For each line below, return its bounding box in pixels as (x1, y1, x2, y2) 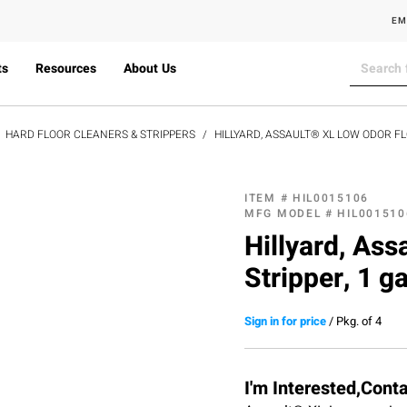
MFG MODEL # (244, 204, 338, 222)
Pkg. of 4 (336, 312, 382, 330)
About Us (123, 59, 176, 78)
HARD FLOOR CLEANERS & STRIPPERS (5, 125, 195, 143)
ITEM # (244, 189, 293, 206)
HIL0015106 (292, 189, 369, 206)
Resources (35, 59, 96, 78)
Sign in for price (244, 312, 326, 330)
